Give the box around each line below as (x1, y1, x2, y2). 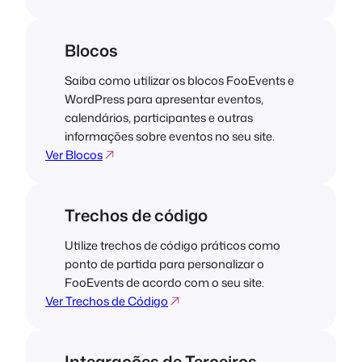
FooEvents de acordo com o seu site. (65, 274, 264, 292)
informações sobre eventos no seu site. (65, 128, 275, 145)
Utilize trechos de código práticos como (65, 237, 280, 255)
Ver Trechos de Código (45, 293, 168, 310)
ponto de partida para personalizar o (65, 255, 264, 273)
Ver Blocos (45, 146, 103, 164)
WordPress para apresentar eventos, (65, 90, 263, 108)
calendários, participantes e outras (65, 109, 253, 127)
